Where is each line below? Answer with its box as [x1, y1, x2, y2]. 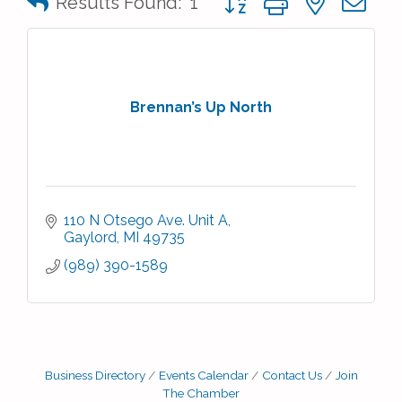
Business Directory [44, 368, 145, 382]
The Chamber [162, 386, 240, 400]
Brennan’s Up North [130, 98, 272, 116]
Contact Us [261, 368, 322, 382]
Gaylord [64, 229, 117, 246]
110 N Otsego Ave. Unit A [64, 212, 228, 229]
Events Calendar [158, 368, 249, 382]
